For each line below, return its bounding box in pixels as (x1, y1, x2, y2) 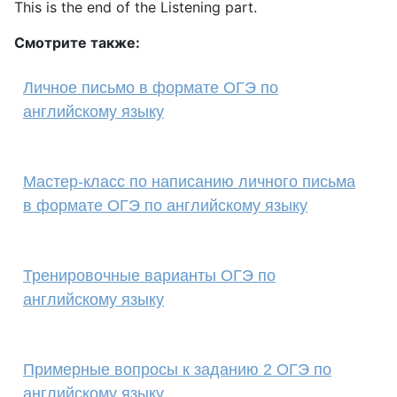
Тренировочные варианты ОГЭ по (23, 267, 276, 284)
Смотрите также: (14, 34, 140, 51)
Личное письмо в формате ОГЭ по (23, 79, 278, 97)
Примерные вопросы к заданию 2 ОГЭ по (23, 361, 331, 378)
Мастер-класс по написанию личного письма (23, 173, 355, 191)
